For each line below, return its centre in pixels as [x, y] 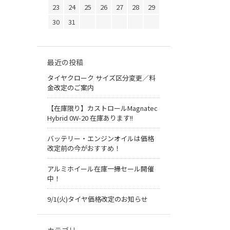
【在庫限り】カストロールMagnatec [102, 108]
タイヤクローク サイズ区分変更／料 [101, 78]
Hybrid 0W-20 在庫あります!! [90, 118]
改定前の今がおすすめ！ [84, 148]
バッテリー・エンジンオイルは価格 [101, 139]
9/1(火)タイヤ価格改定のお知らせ [98, 199]
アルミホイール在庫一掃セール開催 [101, 169]
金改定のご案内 [71, 88]
